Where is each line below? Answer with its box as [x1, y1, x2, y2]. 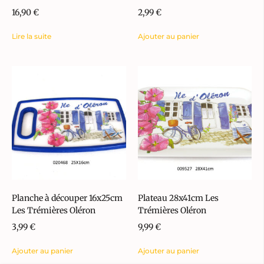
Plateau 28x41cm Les [137, 193, 219, 204]
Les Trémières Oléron [12, 205, 95, 216]
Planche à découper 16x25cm [12, 193, 123, 204]
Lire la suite [12, 31, 51, 41]
